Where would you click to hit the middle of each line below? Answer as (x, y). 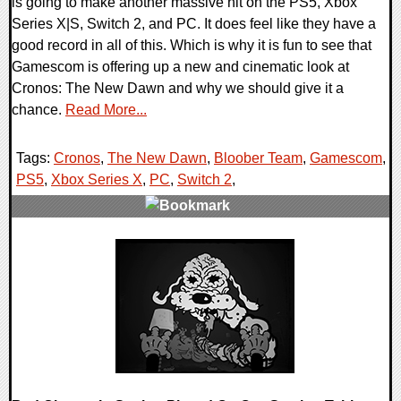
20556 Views (63, 269)
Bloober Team (258, 158)
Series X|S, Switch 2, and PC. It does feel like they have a (194, 23)
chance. (38, 109)
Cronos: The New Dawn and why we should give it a (178, 88)
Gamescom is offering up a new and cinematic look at (180, 66)
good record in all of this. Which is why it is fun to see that (192, 45)
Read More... (106, 109)
